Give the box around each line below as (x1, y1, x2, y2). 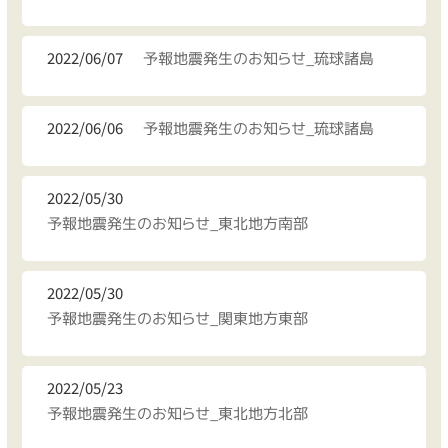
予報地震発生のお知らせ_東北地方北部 (46, 403, 308, 424)
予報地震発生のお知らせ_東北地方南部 (46, 213, 308, 234)
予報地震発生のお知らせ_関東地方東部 (46, 308, 308, 329)
